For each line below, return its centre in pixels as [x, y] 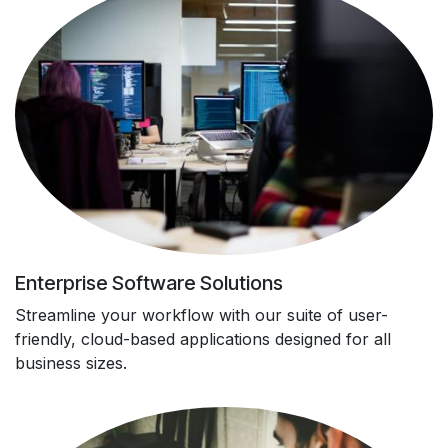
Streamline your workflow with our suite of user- [201, 314]
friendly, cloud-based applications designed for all [203, 338]
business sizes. [71, 362]
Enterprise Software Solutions [149, 282]
